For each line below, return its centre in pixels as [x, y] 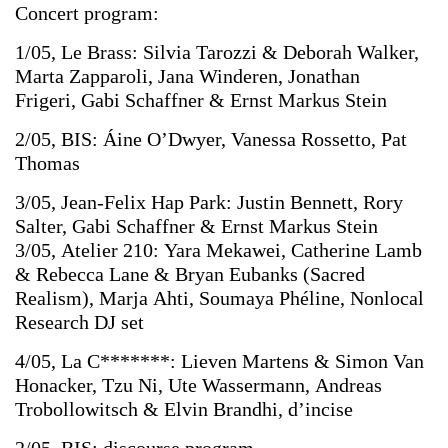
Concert [49, 13]
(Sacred [336, 274]
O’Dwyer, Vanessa [224, 139]
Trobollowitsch [79, 409]
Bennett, [326, 202]
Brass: [115, 52]
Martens [278, 361]
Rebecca [72, 274]
